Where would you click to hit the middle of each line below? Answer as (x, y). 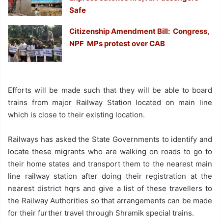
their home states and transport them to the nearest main (110, 164)
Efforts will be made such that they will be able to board (110, 90)
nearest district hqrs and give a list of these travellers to (110, 188)
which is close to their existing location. (76, 115)
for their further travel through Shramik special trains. (101, 213)
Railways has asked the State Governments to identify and (110, 139)
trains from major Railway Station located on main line (110, 102)
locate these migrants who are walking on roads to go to (110, 151)
